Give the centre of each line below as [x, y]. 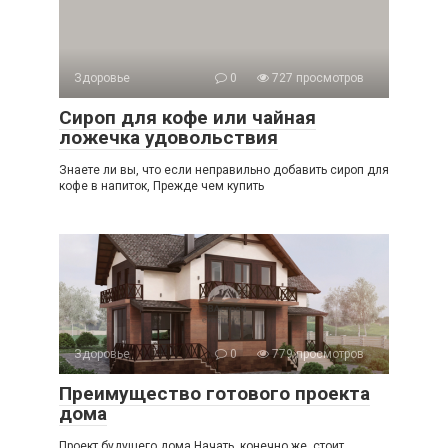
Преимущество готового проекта [214, 394]
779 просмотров [316, 354]
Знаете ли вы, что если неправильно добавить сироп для [224, 170]
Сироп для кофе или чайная [187, 118]
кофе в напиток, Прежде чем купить [161, 186]
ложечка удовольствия [168, 138]
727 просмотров [316, 78]
